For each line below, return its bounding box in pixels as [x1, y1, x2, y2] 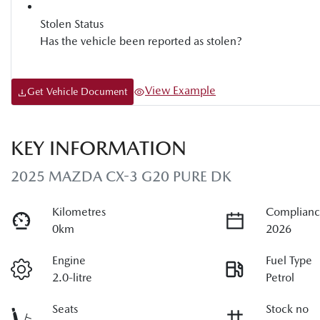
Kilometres [52, 205, 106, 219]
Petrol [266, 271, 295, 284]
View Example [145, 84, 216, 98]
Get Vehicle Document [27, 86, 128, 97]
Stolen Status [40, 17, 104, 31]
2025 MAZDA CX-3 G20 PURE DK [11, 168, 231, 185]
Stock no [266, 302, 309, 316]
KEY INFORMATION [11, 136, 186, 159]
